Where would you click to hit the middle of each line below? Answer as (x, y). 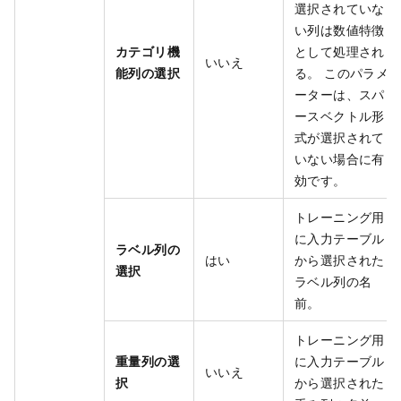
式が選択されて (340, 137)
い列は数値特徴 (340, 30)
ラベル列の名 (333, 282)
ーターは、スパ (340, 94)
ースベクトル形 (340, 116)
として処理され (340, 51)
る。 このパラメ (342, 73)
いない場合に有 (340, 159)
